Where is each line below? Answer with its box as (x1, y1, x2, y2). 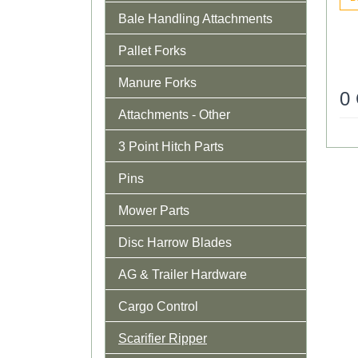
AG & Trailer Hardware (118, 267, 247, 281)
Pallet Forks (118, 43, 186, 58)
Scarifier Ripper (118, 331, 207, 345)
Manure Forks (118, 75, 197, 89)
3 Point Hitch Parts (118, 139, 224, 153)
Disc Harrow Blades (118, 235, 232, 249)
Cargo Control (118, 299, 198, 313)
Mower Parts (118, 203, 189, 217)
